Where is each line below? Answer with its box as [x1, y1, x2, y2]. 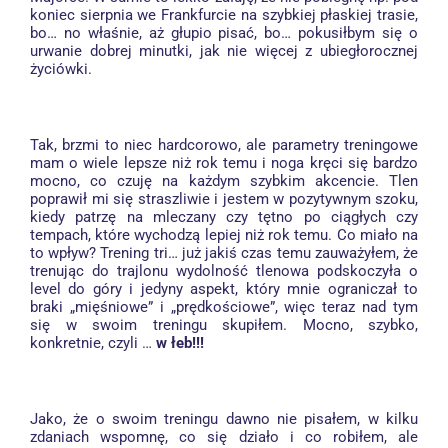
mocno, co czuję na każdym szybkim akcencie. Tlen [30, 172, 418, 190]
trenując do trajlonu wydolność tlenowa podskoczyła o [30, 262, 418, 280]
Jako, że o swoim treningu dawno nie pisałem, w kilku [30, 410, 418, 428]
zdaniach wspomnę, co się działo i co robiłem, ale [30, 428, 418, 446]
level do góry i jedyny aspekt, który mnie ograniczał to [30, 280, 418, 298]
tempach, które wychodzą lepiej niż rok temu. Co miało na [30, 226, 418, 244]
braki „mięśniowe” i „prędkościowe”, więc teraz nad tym [30, 298, 418, 316]
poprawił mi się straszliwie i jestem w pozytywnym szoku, [30, 190, 418, 208]
